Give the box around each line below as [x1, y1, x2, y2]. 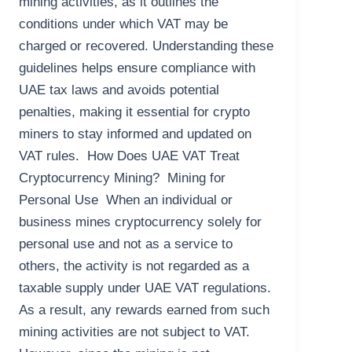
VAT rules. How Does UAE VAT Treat [19, 148, 240, 164]
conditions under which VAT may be [19, 16, 229, 32]
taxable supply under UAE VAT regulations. [19, 280, 272, 296]
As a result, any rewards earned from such [19, 302, 270, 318]
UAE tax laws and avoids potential [19, 82, 220, 98]
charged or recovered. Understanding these [19, 38, 274, 54]
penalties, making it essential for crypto [19, 104, 251, 120]
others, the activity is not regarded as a [19, 258, 250, 274]
